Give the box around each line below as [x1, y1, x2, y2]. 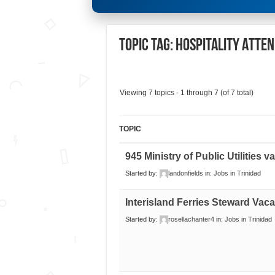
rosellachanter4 [168, 215, 214, 223]
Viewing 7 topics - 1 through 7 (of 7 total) [119, 88, 254, 98]
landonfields [168, 169, 203, 177]
